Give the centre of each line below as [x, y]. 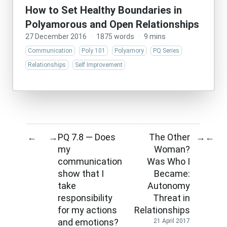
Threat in [172, 198]
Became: [172, 173]
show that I [81, 173]
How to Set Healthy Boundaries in [104, 10]
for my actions [87, 210]
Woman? [172, 149]
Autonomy [169, 185]
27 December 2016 [56, 36]
